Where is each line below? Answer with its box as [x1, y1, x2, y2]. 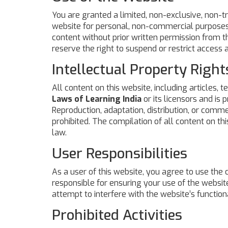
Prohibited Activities [52, 206, 182, 224]
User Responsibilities [52, 144, 187, 163]
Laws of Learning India [52, 94, 141, 104]
